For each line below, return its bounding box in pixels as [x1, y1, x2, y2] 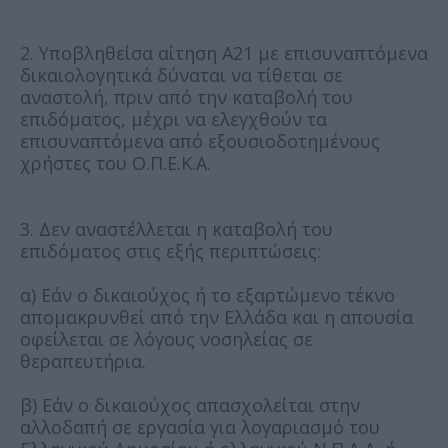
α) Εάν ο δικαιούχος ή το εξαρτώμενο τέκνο [20, 282, 395, 307]
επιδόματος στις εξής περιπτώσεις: [20, 238, 321, 263]
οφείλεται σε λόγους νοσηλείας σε [20, 326, 313, 351]
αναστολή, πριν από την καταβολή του [20, 84, 353, 109]
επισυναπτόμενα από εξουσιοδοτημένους [20, 128, 380, 153]
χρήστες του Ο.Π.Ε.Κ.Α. [20, 150, 211, 175]
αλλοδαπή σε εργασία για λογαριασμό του [20, 414, 380, 439]
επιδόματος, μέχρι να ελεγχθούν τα [20, 106, 327, 131]
